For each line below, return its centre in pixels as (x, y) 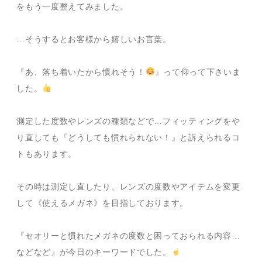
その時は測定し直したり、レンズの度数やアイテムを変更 (128, 186)
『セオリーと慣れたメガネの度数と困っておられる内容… (128, 235)
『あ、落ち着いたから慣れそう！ (81, 72)
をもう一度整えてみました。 (73, 6)
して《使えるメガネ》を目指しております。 (103, 203)
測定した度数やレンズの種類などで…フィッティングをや (128, 121)
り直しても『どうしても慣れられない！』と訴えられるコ (128, 137)
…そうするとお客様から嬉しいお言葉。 (94, 39)
